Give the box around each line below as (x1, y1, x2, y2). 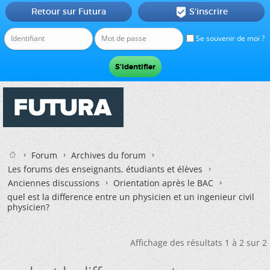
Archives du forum (71, 149, 146, 161)
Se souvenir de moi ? (194, 33, 265, 43)
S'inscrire (189, 6, 228, 17)
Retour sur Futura (31, 6, 106, 17)
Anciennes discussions (8, 177, 99, 189)
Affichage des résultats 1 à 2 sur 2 (130, 237, 267, 248)
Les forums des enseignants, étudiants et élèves (8, 163, 202, 175)
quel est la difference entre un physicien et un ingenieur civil (7, 191, 254, 202)
